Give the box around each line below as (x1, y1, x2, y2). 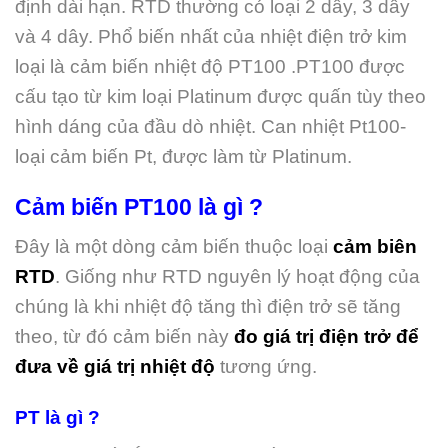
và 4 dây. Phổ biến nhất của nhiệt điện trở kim (15, 26, 407, 48)
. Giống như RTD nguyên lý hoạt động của (55, 265, 420, 287)
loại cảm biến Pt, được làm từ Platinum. (15, 146, 352, 168)
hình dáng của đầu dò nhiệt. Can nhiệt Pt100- (15, 116, 406, 138)
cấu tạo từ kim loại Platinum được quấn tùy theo (15, 86, 426, 108)
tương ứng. (220, 355, 317, 377)
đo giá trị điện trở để (229, 325, 419, 347)
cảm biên (333, 235, 417, 257)
